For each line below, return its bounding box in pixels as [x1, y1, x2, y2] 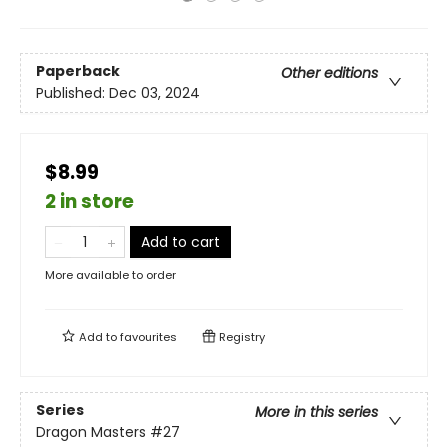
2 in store [45, 188, 134, 215]
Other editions [281, 63, 378, 84]
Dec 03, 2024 [109, 83, 200, 104]
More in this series [255, 402, 378, 423]
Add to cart [141, 232, 220, 252]
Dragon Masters [36, 422, 146, 443]
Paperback [36, 61, 120, 82]
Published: [36, 83, 109, 104]
